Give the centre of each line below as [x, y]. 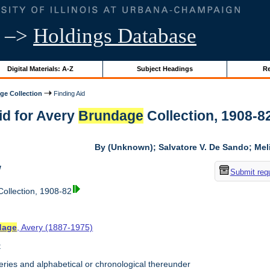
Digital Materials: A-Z [40, 68]
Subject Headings [165, 68]
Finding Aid [69, 93]
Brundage [111, 116]
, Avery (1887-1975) [55, 228]
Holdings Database [115, 36]
